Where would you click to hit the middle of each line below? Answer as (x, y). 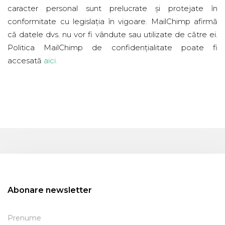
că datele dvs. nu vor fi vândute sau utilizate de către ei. (113, 34)
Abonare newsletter (50, 190)
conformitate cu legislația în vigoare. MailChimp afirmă (113, 21)
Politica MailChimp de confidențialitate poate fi (113, 47)
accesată (26, 61)
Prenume (24, 218)
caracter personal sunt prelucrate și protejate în (113, 8)
